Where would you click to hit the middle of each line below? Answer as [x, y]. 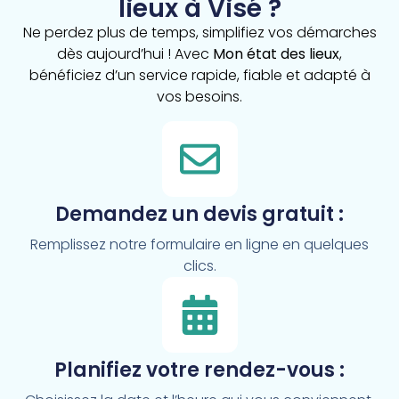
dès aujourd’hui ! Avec [135, 54]
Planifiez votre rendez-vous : [199, 370]
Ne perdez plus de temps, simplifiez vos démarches [199, 33]
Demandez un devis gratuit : [199, 214]
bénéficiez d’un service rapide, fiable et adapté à [199, 76]
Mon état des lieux [276, 54]
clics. [199, 265]
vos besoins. [199, 97]
